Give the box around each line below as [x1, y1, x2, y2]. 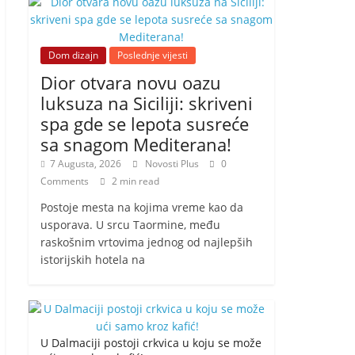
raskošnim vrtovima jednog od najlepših [40, 235, 253, 250]
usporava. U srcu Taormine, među [40, 217, 220, 232]
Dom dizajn [48, 48, 98, 62]
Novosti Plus [145, 157, 201, 170]
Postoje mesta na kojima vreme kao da [40, 200, 243, 215]
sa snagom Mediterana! [40, 132, 231, 156]
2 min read [112, 174, 159, 188]
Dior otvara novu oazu [40, 71, 221, 94]
